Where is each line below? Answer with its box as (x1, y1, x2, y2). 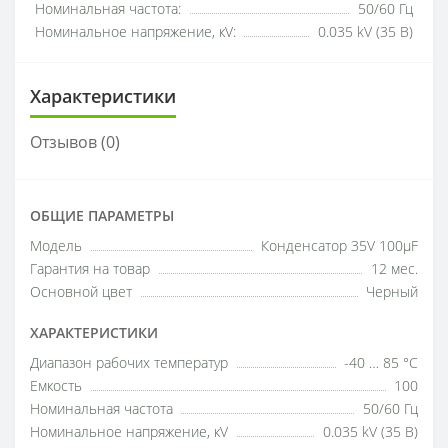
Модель (30, 237, 82, 255)
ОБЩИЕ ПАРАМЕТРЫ (30, 206, 174, 225)
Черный (366, 283, 418, 301)
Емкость (30, 377, 82, 395)
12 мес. (371, 260, 418, 278)
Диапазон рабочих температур (30, 354, 228, 372)
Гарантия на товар (30, 260, 150, 278)
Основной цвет (30, 283, 132, 301)
